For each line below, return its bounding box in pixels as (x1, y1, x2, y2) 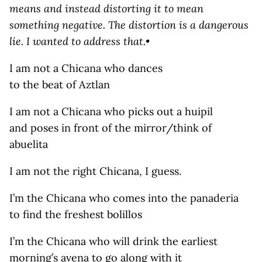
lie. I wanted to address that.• (9, 35, 150, 48)
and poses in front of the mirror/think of (9, 121, 212, 135)
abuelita (9, 137, 48, 151)
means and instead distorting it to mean (9, 2, 204, 15)
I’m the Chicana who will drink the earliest (9, 235, 218, 248)
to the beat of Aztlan (9, 78, 110, 91)
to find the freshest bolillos (9, 208, 142, 221)
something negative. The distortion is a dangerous (9, 18, 249, 32)
